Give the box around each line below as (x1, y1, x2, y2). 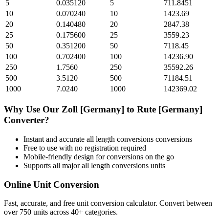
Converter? (4, 115, 49, 126)
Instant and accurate (23, 134, 87, 143)
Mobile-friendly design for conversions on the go (23, 152, 174, 161)
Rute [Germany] (137, 104, 202, 115)
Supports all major (23, 161, 82, 170)
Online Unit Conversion (4, 179, 99, 190)
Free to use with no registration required (23, 143, 146, 152)
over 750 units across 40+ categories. (4, 208, 118, 217)
